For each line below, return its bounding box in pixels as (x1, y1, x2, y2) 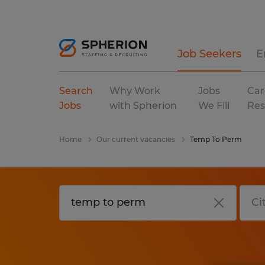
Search (59, 85, 93, 96)
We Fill (198, 100, 230, 111)
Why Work (109, 85, 161, 96)
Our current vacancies (96, 135, 175, 144)
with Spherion (109, 100, 177, 111)
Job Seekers (177, 47, 241, 60)
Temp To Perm (190, 135, 242, 144)
